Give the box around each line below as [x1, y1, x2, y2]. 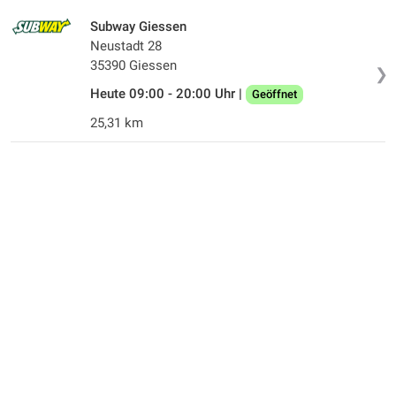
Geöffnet [252, 87, 297, 101]
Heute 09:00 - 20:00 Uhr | [90, 85, 246, 102]
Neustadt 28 [90, 37, 162, 54]
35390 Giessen [90, 57, 177, 73]
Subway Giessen [90, 18, 187, 34]
